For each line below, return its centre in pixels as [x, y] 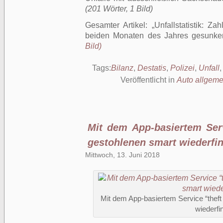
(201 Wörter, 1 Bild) [119, 9]
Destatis [152, 68]
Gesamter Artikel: [118, 25]
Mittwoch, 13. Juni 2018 [122, 155]
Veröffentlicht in [149, 80]
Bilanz [122, 68]
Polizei [182, 68]
